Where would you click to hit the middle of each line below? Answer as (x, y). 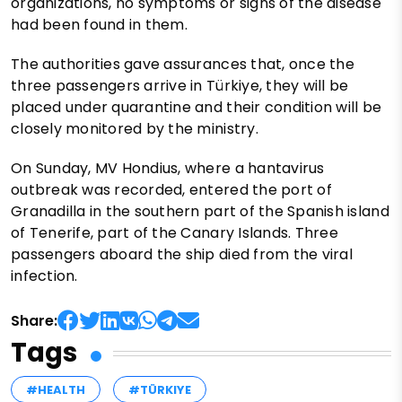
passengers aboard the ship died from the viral (182, 255)
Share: (34, 321)
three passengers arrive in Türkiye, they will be (180, 86)
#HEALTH (56, 390)
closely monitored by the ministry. (135, 129)
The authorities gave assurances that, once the (183, 65)
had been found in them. (99, 25)
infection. (44, 276)
